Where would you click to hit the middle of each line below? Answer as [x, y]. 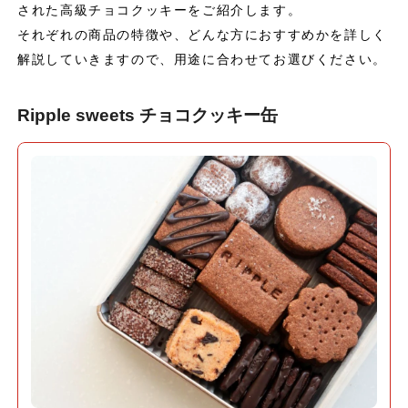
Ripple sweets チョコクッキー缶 [148, 115]
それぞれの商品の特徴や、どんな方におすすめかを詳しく [202, 34]
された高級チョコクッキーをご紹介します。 [160, 10]
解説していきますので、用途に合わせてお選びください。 [202, 59]
